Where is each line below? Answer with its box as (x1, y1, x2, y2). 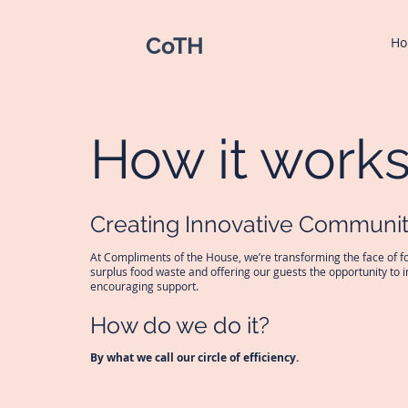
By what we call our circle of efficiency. (90, 350, 299, 365)
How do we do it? (90, 311, 270, 339)
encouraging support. (90, 279, 201, 293)
